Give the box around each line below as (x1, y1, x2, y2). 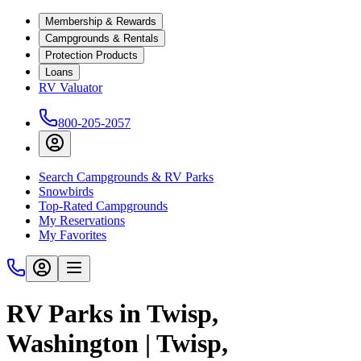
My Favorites (39, 228, 106, 242)
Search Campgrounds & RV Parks (39, 170, 214, 184)
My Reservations (39, 214, 125, 227)
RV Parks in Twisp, (6, 299, 218, 329)
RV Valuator (39, 81, 102, 94)
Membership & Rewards (45, 15, 156, 27)
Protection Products (45, 49, 138, 61)
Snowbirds (39, 185, 93, 198)
